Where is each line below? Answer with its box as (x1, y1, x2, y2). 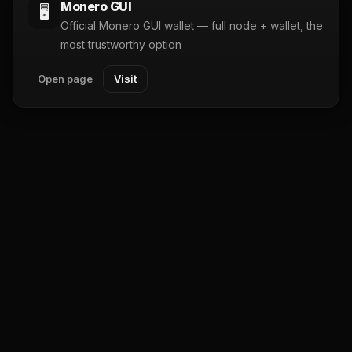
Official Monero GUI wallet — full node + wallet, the (60, 19, 323, 32)
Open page (38, 72, 93, 85)
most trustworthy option (60, 38, 181, 51)
